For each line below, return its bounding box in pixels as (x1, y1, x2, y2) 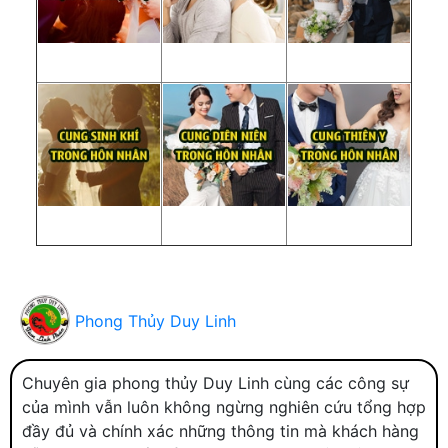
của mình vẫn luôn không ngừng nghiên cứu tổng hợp (22, 397, 426, 418)
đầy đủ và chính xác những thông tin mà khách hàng (22, 421, 419, 442)
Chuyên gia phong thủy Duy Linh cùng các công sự (22, 373, 409, 394)
